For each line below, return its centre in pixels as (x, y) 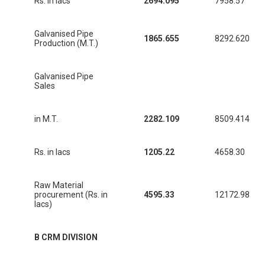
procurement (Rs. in (71, 195)
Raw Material (59, 185)
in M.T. (46, 119)
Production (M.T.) (66, 43)
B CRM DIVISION (66, 237)
